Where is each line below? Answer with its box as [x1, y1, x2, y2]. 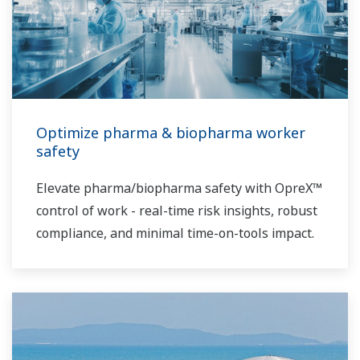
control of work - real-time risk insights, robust [36, 202, 317, 220]
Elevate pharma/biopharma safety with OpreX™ [36, 179, 322, 198]
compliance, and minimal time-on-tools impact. [36, 224, 314, 243]
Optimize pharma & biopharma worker [36, 123, 305, 143]
